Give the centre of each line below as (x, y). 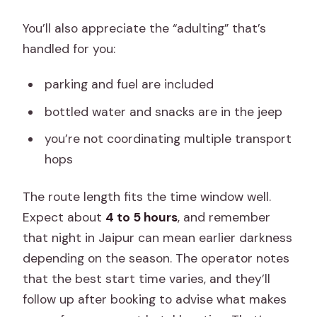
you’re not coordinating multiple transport (168, 139)
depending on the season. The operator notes (156, 258)
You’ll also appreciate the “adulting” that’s (145, 28)
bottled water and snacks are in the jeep (163, 111)
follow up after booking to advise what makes (155, 299)
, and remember (224, 217)
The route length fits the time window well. (147, 196)
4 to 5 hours (142, 217)
